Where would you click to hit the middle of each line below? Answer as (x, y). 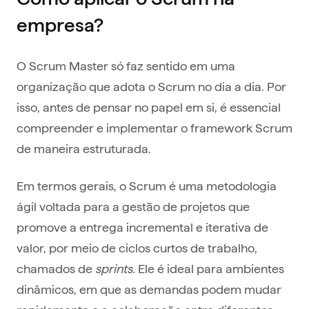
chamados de (56, 268)
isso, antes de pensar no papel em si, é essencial (149, 107)
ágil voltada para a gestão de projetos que (133, 206)
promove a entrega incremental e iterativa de (142, 227)
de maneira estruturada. (84, 148)
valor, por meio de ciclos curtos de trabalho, (137, 248)
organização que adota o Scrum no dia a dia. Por (151, 86)
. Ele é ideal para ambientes (208, 268)
